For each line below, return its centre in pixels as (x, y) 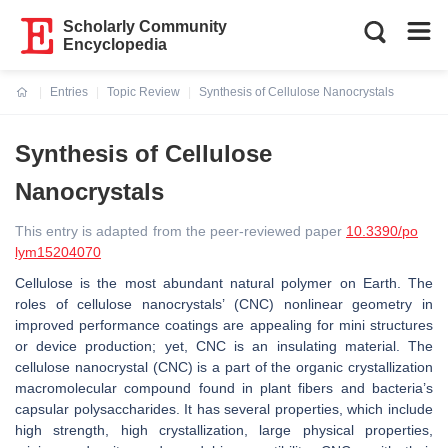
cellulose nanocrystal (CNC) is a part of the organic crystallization (224, 367)
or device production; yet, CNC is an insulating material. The (224, 346)
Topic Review (143, 92)
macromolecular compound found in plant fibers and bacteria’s (224, 388)
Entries (69, 92)
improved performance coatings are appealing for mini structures (224, 325)
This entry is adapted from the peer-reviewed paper (180, 231)
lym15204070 (58, 252)
